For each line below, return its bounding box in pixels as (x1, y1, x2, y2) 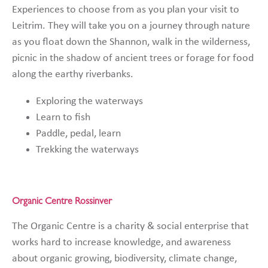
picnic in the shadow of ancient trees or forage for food (12, 52, 254, 64)
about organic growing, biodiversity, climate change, (12, 252, 237, 264)
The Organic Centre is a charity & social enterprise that (12, 220, 249, 232)
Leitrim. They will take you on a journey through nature (12, 20, 250, 32)
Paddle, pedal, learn (36, 127, 121, 139)
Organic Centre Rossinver (12, 197, 112, 208)
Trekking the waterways (36, 144, 139, 156)
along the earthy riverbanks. (12, 68, 133, 80)
